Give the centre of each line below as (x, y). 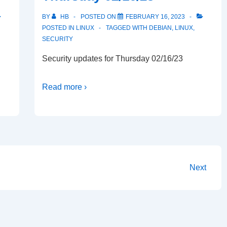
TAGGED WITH (127, 28)
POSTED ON (99, 17)
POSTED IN (59, 28)
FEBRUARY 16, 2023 (155, 17)
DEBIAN (160, 28)
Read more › (64, 87)
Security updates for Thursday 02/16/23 (112, 59)
